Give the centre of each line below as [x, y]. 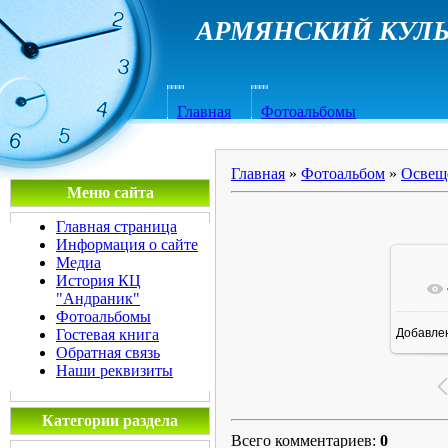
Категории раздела [110, 420]
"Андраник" [98, 298]
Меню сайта [110, 192]
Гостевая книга [107, 334]
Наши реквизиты [114, 370]
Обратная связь [108, 352]
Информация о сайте [127, 244]
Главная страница [116, 226]
